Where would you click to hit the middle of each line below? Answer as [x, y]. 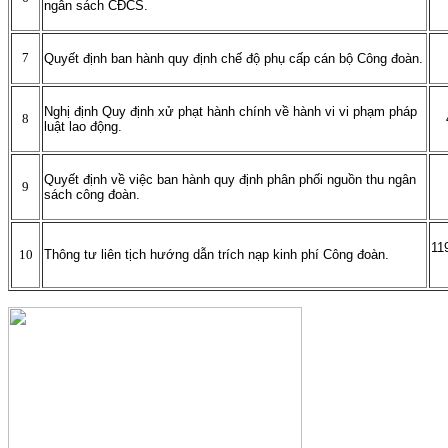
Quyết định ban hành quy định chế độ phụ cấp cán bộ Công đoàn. [233, 59]
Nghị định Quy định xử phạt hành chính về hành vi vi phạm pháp [230, 112]
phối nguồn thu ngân [357, 180]
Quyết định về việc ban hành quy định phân [171, 180]
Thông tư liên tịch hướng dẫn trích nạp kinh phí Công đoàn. [216, 255]
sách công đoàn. [92, 195]
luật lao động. [83, 127]
